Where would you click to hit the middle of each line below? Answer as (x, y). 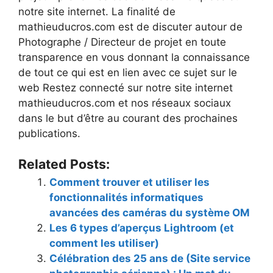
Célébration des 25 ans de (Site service (150, 259)
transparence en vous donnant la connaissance (134, 57)
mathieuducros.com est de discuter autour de (130, 27)
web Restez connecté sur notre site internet (126, 87)
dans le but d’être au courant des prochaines (128, 118)
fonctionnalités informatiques (126, 198)
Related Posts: (64, 164)
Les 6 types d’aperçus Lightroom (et (142, 228)
